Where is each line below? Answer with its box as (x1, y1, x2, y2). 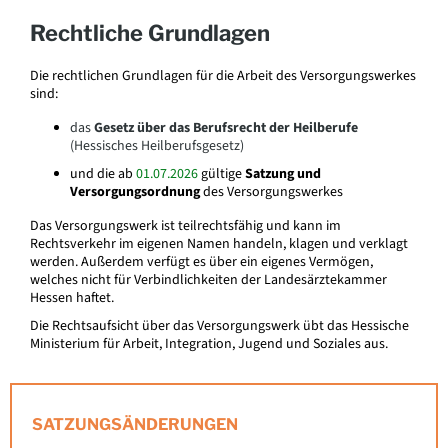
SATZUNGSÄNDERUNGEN (32, 415, 238, 434)
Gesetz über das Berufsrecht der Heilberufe (94, 118, 358, 138)
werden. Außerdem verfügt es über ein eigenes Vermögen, (30, 252, 373, 272)
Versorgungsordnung (70, 182, 200, 202)
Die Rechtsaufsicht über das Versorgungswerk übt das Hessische (30, 316, 409, 336)
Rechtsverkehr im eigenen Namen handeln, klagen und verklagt (30, 234, 408, 254)
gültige (198, 164, 245, 184)
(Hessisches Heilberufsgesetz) (70, 136, 244, 156)
